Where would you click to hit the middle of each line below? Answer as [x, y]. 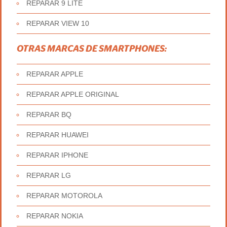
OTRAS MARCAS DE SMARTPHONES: [92, 49]
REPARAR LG [49, 175]
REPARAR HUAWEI [58, 135]
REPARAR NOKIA [55, 216]
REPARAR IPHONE [57, 155]
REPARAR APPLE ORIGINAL [73, 94]
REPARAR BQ [49, 115]
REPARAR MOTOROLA [64, 196]
